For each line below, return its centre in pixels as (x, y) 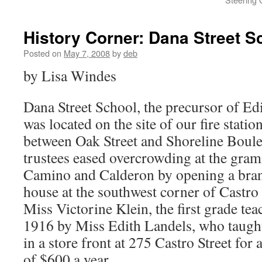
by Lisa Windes (70, 75)
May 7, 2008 (87, 53)
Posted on (42, 53)
